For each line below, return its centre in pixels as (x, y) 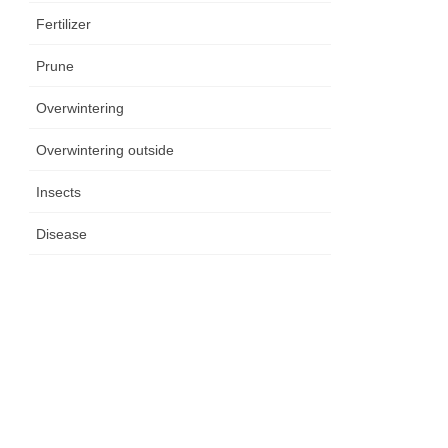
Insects (59, 192)
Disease (62, 234)
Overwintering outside (105, 150)
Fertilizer (64, 24)
